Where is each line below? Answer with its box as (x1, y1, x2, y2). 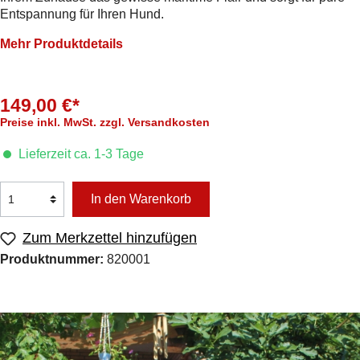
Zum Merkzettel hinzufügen (22, 230, 197, 246)
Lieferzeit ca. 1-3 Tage (15, 147, 144, 161)
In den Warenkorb (91, 192, 192, 206)
